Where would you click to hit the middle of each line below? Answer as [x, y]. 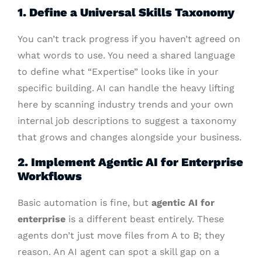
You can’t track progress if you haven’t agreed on [129, 39]
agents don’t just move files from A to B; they [121, 236]
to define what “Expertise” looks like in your [118, 72]
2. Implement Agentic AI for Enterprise [130, 162]
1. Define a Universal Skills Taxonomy [126, 13]
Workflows [50, 176]
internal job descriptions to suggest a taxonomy [127, 121]
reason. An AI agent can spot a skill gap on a [118, 252]
